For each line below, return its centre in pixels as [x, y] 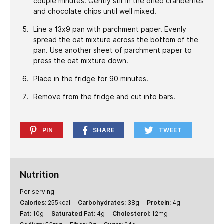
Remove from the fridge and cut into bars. [104, 97]
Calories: [34, 203]
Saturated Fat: [74, 214]
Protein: [160, 203]
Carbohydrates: [103, 203]
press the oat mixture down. [81, 61]
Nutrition [40, 175]
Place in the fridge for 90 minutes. [91, 79]
